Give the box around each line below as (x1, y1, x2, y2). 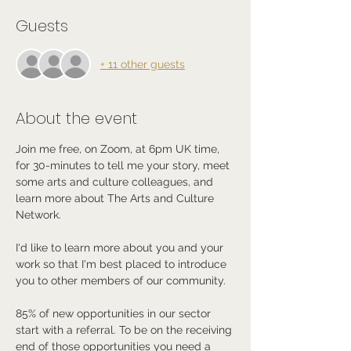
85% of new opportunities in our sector (16, 307, 214, 320)
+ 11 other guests (100, 57, 185, 71)
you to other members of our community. (16, 274, 226, 287)
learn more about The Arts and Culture (16, 192, 217, 204)
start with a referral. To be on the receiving (16, 324, 235, 336)
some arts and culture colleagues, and (16, 175, 216, 188)
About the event (16, 107, 137, 129)
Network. (16, 208, 61, 221)
